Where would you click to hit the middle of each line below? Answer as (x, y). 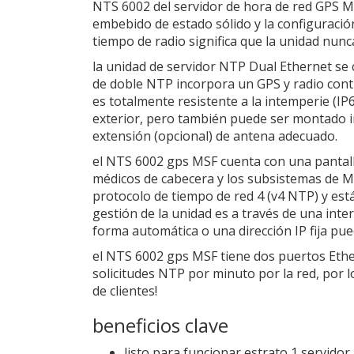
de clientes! (125, 290)
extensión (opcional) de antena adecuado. (215, 136)
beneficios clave (160, 325)
